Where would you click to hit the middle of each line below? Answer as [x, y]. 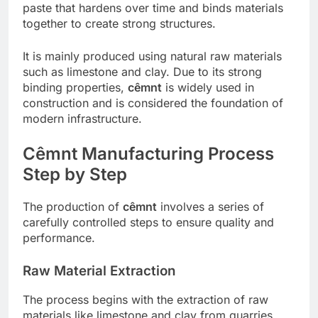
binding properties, [75, 87]
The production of [73, 206]
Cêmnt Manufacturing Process [148, 153]
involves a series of [210, 206]
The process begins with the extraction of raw [146, 300]
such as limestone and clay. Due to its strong [142, 71]
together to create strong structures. [119, 23]
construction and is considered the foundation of [153, 103]
